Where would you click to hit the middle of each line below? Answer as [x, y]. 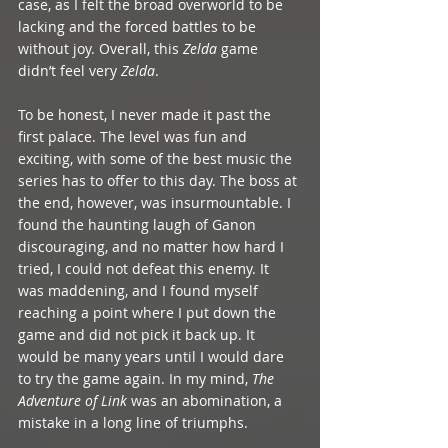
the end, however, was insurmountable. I [156, 202]
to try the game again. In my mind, [135, 378]
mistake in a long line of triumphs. [135, 422]
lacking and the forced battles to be [139, 26]
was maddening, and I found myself [140, 290]
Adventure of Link [72, 400]
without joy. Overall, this [100, 48]
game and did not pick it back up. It [138, 334]
